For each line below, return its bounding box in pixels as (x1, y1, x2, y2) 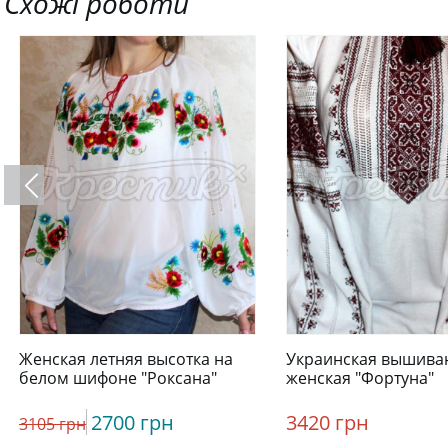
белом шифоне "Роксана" (19, 367, 217, 389)
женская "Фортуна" (286, 367, 434, 389)
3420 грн (286, 409, 369, 436)
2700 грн (91, 409, 174, 436)
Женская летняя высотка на (19, 348, 233, 370)
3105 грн (19, 413, 86, 435)
